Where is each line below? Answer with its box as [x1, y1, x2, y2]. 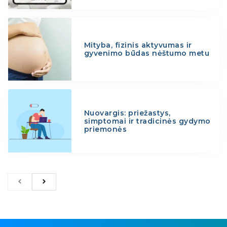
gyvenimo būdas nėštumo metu [84, 48, 210, 58]
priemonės [84, 124, 127, 134]
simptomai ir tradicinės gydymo [84, 116, 211, 126]
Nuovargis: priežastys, [84, 108, 171, 118]
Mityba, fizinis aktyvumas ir [84, 40, 192, 50]
